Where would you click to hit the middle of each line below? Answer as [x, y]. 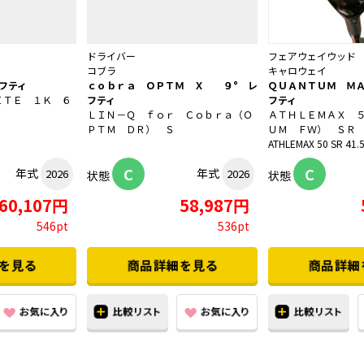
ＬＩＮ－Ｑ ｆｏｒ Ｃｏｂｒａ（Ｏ [170, 115]
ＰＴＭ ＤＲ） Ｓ [131, 129]
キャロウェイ [297, 71]
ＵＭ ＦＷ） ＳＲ [312, 129]
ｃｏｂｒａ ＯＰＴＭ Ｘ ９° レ [172, 85]
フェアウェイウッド [312, 56]
